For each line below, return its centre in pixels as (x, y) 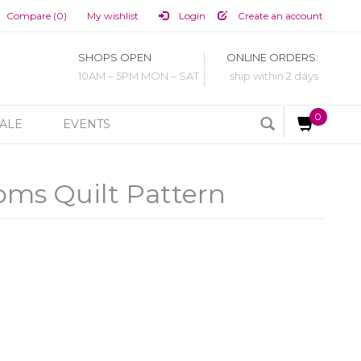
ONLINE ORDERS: (272, 58)
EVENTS (87, 124)
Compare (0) (36, 16)
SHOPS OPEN (115, 58)
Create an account (279, 16)
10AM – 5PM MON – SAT (139, 76)
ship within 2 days (274, 76)
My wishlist (112, 16)
